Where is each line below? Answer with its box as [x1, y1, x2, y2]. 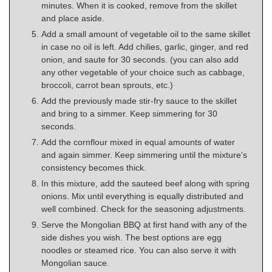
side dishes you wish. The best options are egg [41, 233, 222, 243]
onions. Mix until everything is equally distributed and [41, 191, 243, 202]
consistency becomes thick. [41, 163, 146, 173]
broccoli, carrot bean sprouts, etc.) [41, 80, 173, 90]
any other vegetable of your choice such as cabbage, [41, 67, 245, 78]
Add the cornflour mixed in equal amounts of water [41, 137, 235, 148]
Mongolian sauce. [41, 258, 109, 268]
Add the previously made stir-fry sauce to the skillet [41, 96, 237, 106]
